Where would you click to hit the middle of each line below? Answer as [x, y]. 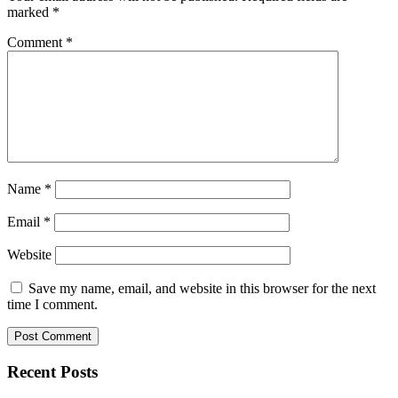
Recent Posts [52, 371]
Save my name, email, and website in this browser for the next [202, 289]
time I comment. [52, 305]
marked [30, 12]
